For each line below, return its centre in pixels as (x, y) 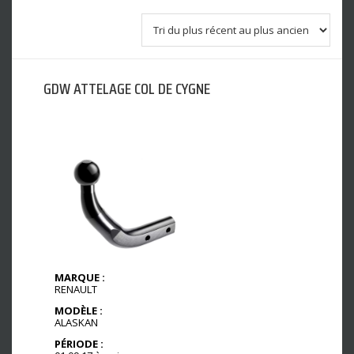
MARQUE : (80, 278)
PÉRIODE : (79, 343)
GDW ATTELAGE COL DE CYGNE (127, 89)
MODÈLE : (79, 310)
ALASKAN (76, 322)
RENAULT (76, 290)
